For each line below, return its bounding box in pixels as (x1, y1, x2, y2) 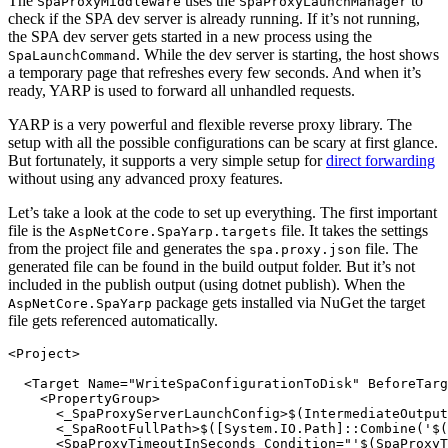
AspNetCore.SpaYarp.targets (69, 224, 277, 240)
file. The (361, 240, 418, 258)
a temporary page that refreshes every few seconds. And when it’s (8, 64, 421, 82)
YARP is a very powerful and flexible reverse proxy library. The (8, 116, 412, 134)
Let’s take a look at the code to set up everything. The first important (8, 204, 437, 222)
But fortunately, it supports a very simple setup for (8, 152, 326, 170)
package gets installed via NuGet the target (152, 294, 425, 312)
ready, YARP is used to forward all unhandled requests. (8, 82, 355, 100)
